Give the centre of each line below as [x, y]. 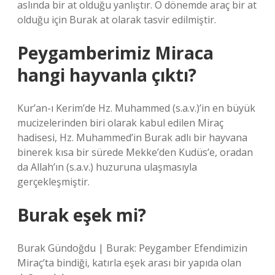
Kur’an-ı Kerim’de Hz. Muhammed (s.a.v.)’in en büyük [136, 108]
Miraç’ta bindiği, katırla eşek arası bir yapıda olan [129, 263]
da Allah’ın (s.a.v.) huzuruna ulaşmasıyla [107, 167]
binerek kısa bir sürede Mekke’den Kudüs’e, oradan [135, 152]
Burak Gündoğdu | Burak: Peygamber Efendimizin [132, 248]
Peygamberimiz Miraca [115, 53]
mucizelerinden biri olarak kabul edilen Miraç [120, 123]
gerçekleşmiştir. [53, 182]
